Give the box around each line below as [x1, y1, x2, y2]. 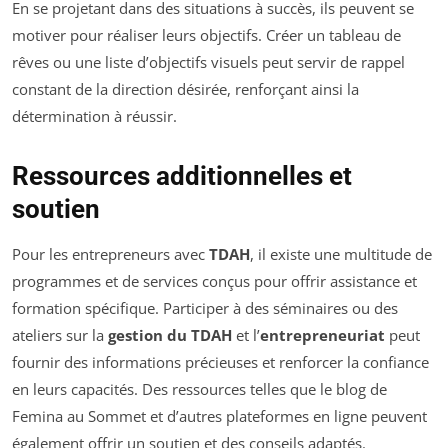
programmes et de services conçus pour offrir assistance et [12, 271, 417, 291]
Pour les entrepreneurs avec [12, 244, 209, 264]
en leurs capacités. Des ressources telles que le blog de [12, 379, 387, 399]
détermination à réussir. [12, 106, 177, 126]
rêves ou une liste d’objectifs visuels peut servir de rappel [12, 52, 405, 72]
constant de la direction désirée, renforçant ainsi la [12, 79, 359, 99]
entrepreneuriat [260, 325, 385, 345]
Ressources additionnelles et [12, 161, 352, 191]
